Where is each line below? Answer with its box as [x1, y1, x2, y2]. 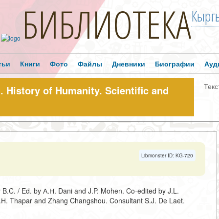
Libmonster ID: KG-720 [141, 152, 193, 159]
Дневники [112, 59, 145, 68]
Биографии [155, 59, 195, 68]
